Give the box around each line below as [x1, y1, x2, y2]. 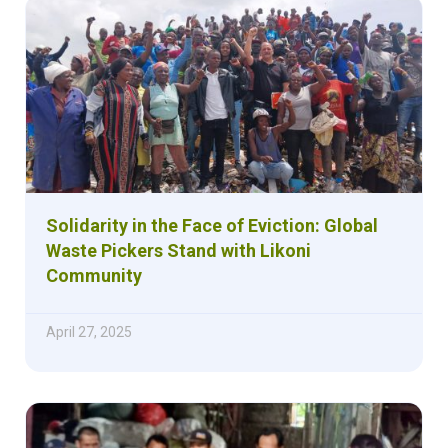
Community [46, 264, 142, 286]
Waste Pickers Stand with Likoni [46, 239, 311, 261]
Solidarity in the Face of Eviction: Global [46, 214, 378, 236]
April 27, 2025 [46, 323, 132, 340]
